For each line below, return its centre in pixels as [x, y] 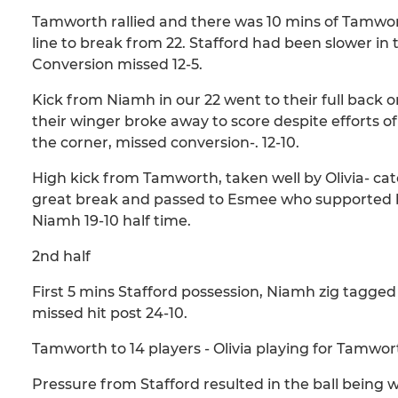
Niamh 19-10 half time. [111, 221]
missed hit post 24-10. [110, 314]
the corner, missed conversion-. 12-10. [166, 143]
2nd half [61, 257]
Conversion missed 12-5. [117, 65]
